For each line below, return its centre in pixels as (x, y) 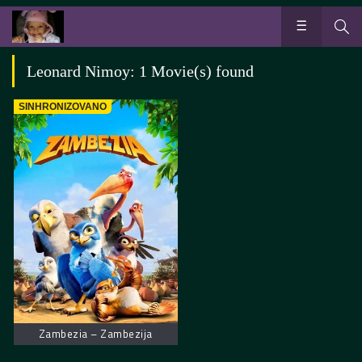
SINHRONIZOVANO (63, 107)
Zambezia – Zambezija (95, 333)
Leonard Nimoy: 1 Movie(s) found (140, 71)
